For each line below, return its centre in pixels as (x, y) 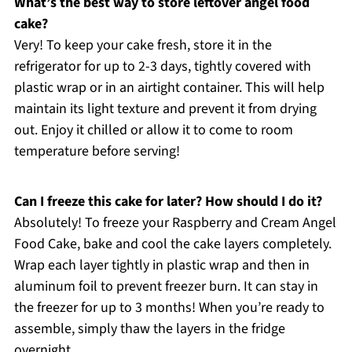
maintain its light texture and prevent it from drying (165, 108)
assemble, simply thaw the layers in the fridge (149, 328)
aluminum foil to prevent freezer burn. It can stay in (166, 286)
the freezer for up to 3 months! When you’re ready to (169, 307)
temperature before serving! (97, 151)
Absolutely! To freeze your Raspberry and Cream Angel (175, 222)
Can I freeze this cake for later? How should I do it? (168, 201)
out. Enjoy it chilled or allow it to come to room (153, 130)
